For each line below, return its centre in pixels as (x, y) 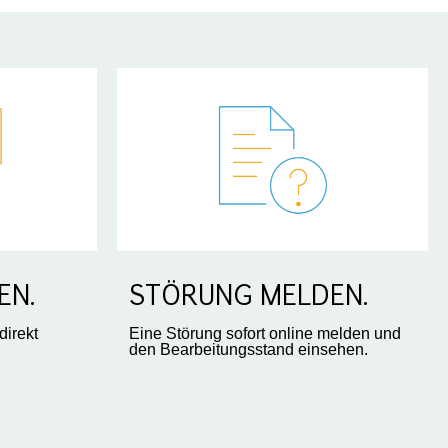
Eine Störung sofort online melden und (265, 333)
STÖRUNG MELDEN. (248, 298)
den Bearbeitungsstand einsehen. (248, 349)
